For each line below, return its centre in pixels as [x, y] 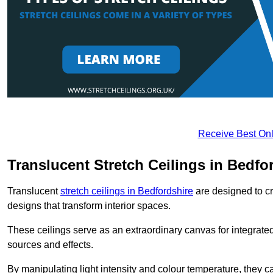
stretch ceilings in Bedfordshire [127, 191]
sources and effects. [50, 244]
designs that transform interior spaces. [89, 205]
